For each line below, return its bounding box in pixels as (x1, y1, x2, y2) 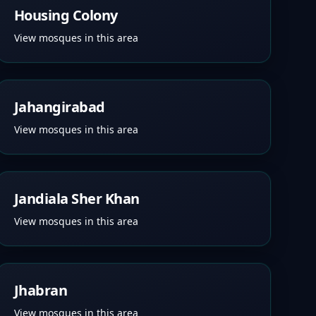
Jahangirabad (13, 97, 105, 116)
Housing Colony (13, 6, 118, 25)
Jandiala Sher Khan (13, 189, 140, 208)
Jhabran (13, 281, 68, 300)
